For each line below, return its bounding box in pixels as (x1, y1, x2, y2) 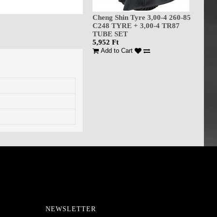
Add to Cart (101, 47, 133, 54)
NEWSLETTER (45, 205, 96, 213)
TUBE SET (93, 30, 128, 38)
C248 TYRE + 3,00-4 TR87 (93, 22, 180, 30)
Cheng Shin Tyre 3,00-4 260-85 (93, 14, 191, 21)
